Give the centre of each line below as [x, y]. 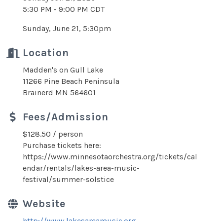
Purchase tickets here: [62, 145]
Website [44, 204]
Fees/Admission [66, 117]
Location [46, 53]
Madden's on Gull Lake [63, 70]
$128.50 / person [53, 134]
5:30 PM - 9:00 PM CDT [64, 9]
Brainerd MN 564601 [59, 92]
